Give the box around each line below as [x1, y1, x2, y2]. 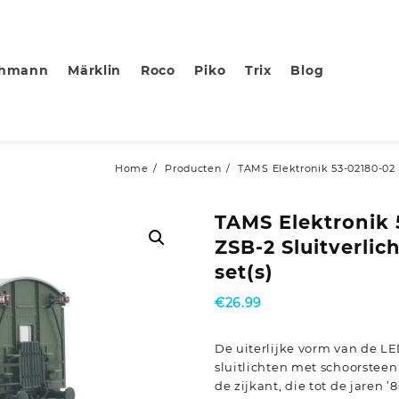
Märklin [68, 61, 122, 78]
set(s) [214, 261, 273, 284]
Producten [165, 162, 222, 175]
